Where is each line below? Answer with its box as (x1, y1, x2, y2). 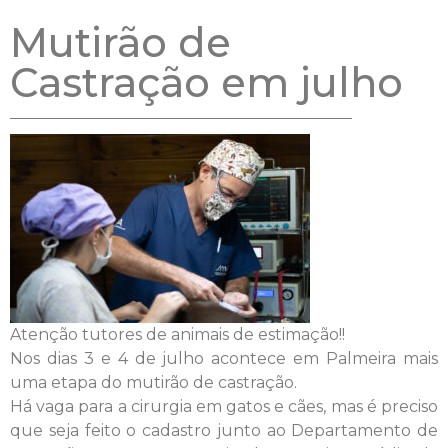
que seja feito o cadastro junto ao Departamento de (10, 420, 438, 440)
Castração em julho (10, 57, 403, 107)
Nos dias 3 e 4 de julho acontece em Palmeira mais (10, 348, 438, 368)
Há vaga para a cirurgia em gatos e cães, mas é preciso (10, 396, 438, 416)
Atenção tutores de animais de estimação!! (10, 324, 345, 344)
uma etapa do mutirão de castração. (10, 372, 297, 392)
